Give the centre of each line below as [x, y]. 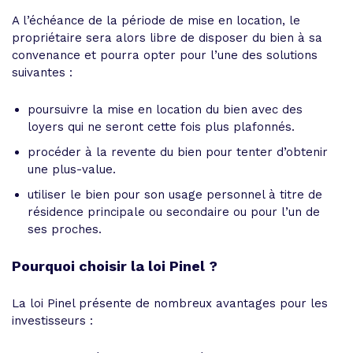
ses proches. [65, 229]
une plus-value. [72, 169]
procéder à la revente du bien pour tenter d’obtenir [178, 152]
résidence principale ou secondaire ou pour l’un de [174, 212]
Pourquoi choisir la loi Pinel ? [115, 266]
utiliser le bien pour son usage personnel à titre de [175, 194]
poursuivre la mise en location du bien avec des [165, 109]
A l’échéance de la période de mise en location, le [156, 20]
